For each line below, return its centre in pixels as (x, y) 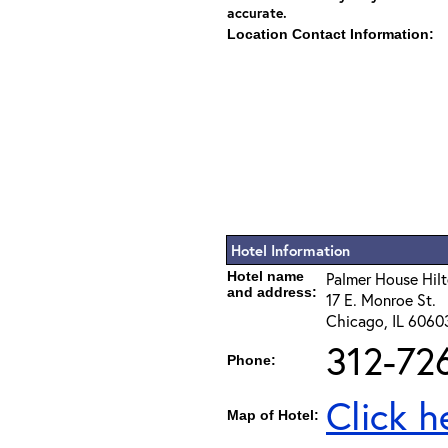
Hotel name (265, 276)
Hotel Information (290, 250)
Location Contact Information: (330, 34)
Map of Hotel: (273, 415)
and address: (272, 292)
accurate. (257, 12)
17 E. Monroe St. (381, 299)
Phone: (251, 360)
